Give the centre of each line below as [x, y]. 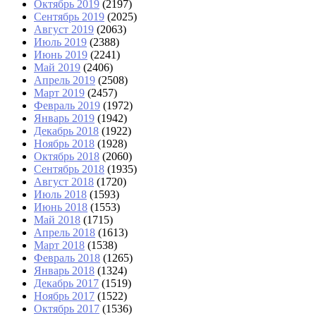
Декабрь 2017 [66, 284]
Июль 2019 [60, 42]
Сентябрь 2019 [69, 17]
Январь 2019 [64, 119]
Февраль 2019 [67, 106]
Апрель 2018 [65, 233]
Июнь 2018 [61, 207]
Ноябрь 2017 [64, 296]
